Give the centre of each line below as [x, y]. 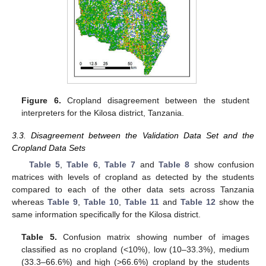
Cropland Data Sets [49, 148]
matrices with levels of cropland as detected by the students [133, 177]
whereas [30, 202]
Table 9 [63, 202]
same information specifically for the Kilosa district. [106, 214]
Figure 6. [41, 100]
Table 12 [198, 202]
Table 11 [142, 202]
